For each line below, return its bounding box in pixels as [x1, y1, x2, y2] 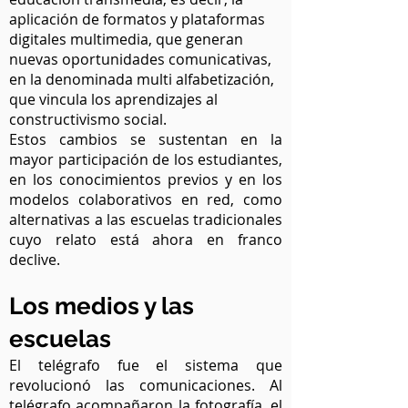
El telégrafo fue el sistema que [9, 355, 282, 375]
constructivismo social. [9, 109, 170, 129]
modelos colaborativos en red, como [9, 189, 282, 209]
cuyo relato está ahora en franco [9, 229, 282, 250]
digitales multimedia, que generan [9, 29, 243, 49]
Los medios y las [9, 292, 194, 320]
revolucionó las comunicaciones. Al [9, 375, 282, 395]
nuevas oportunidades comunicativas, [9, 49, 271, 69]
